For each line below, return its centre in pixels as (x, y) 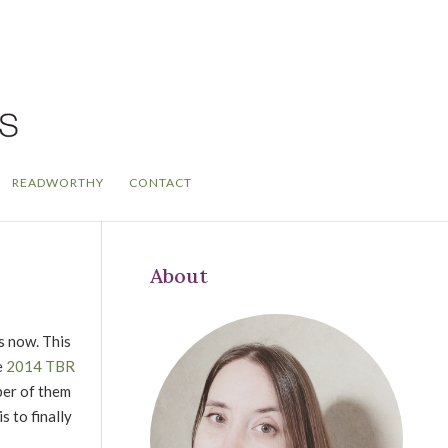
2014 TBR (40, 365)
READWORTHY (58, 182)
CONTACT (160, 182)
